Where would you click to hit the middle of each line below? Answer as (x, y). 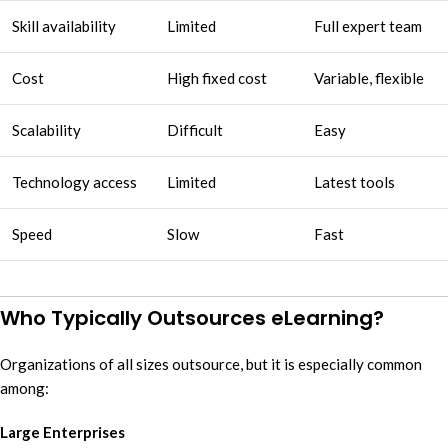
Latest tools (354, 181)
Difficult (195, 129)
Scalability (46, 129)
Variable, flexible (369, 77)
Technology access (74, 181)
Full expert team (368, 25)
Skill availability (64, 25)
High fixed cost (217, 77)
